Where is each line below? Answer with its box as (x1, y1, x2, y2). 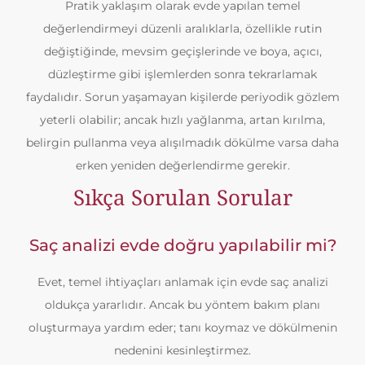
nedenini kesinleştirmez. (114, 343, 251, 358)
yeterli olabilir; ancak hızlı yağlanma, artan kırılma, (40, 112, 325, 127)
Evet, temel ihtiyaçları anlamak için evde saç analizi (37, 275, 328, 289)
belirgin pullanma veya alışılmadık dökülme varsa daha (26, 135, 339, 150)
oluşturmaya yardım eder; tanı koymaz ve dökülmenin (28, 320, 337, 335)
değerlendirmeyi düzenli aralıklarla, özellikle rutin (43, 21, 322, 36)
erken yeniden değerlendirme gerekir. (75, 158, 290, 173)
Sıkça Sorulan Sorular (73, 182, 292, 212)
